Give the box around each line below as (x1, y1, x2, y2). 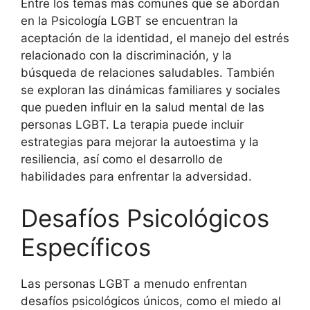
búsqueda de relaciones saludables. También (21, 66, 275, 80)
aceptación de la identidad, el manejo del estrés (21, 31, 289, 45)
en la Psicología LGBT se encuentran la (21, 14, 238, 28)
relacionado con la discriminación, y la (21, 48, 232, 62)
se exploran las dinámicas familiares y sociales (21, 83, 280, 97)
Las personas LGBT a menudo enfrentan (21, 276, 247, 291)
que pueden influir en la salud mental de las (21, 100, 264, 114)
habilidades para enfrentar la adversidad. (21, 170, 252, 183)
